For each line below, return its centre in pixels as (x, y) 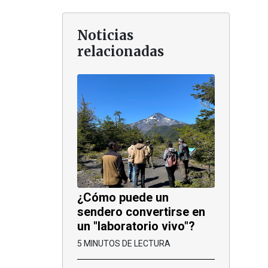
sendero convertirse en (141, 211)
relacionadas (121, 51)
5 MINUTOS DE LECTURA (124, 243)
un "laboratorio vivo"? (136, 226)
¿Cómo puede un (123, 197)
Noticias (105, 35)
